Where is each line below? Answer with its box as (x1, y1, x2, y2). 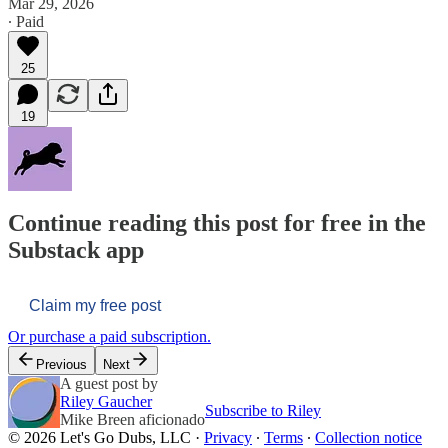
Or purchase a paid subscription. (8, 328, 211, 346)
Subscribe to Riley (205, 402, 321, 420)
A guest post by (60, 375, 158, 393)
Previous (36, 357, 87, 373)
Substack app (8, 237, 144, 264)
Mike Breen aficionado (60, 411, 205, 429)
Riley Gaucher (60, 393, 152, 411)
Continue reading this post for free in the (8, 210, 426, 237)
